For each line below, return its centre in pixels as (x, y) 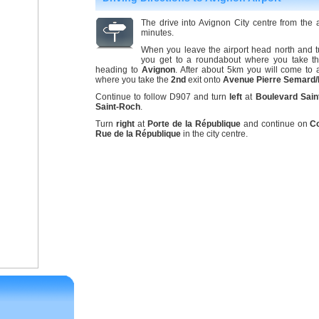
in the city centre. (214, 134)
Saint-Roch (118, 107)
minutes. (157, 33)
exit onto (204, 80)
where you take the (133, 80)
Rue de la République (138, 134)
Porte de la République (194, 124)
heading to (119, 70)
